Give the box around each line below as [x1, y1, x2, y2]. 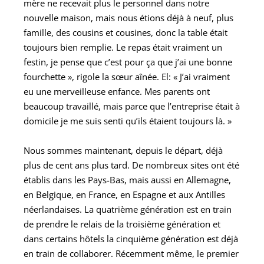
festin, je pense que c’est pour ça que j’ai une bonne [24, 55, 232, 68]
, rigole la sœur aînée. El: [72, 70, 173, 82]
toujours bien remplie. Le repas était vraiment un [24, 41, 222, 53]
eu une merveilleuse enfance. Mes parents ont [24, 85, 210, 97]
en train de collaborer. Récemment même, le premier [24, 247, 239, 259]
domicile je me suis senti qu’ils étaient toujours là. [24, 114, 225, 127]
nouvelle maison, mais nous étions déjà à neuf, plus [24, 11, 233, 24]
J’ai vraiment [180, 70, 230, 82]
